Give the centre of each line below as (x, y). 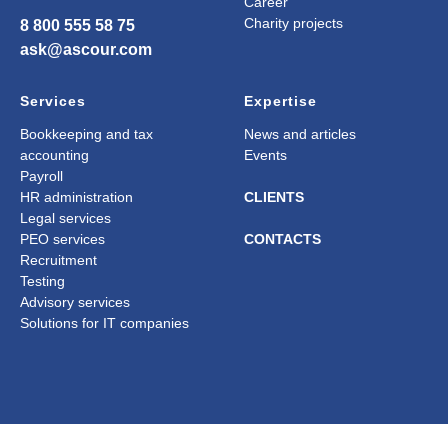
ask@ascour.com (86, 50)
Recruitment (58, 260)
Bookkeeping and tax (86, 134)
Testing (42, 281)
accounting (54, 155)
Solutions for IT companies (104, 323)
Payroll (41, 176)
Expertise (280, 101)
